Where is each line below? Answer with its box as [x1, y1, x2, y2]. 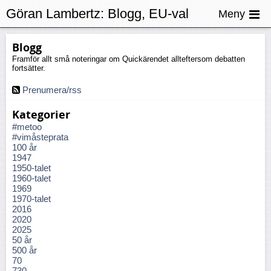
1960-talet [12, 173, 51, 183]
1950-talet [12, 163, 51, 173]
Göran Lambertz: [6, 6, 104, 21]
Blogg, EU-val [104, 6, 189, 21]
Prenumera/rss [22, 85, 82, 95]
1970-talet [12, 194, 51, 204]
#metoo [12, 122, 42, 132]
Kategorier [12, 107, 70, 122]
